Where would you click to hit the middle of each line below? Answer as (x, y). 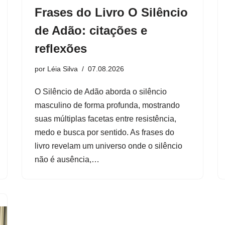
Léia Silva (63, 69)
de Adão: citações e (91, 30)
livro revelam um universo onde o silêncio (108, 146)
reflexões (61, 48)
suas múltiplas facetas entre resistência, (105, 119)
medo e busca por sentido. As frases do (104, 132)
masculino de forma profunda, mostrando (107, 105)
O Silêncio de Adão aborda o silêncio (101, 91)
